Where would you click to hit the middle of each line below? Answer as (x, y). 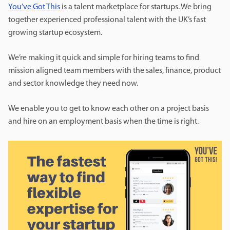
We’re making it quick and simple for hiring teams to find (104, 58)
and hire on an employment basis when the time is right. (104, 122)
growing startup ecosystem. (56, 33)
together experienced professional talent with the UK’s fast (107, 20)
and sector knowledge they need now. (74, 84)
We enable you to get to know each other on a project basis (109, 109)
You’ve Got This (34, 7)
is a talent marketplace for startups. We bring (136, 7)
